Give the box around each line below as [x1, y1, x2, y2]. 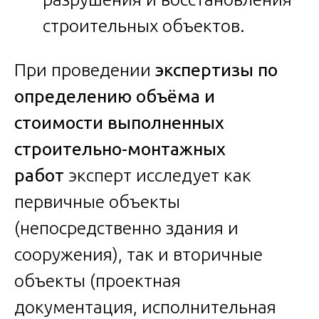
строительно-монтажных [14, 139, 226, 159]
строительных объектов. [43, 16, 245, 36]
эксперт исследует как [64, 165, 251, 186]
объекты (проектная [14, 271, 181, 291]
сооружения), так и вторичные [14, 244, 263, 265]
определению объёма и [14, 86, 215, 107]
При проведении [14, 60, 155, 80]
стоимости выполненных [14, 113, 224, 133]
